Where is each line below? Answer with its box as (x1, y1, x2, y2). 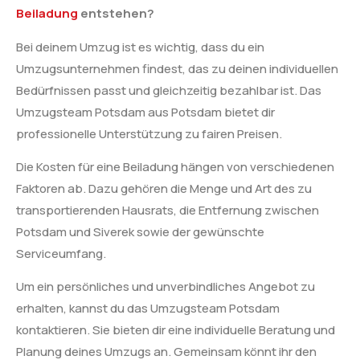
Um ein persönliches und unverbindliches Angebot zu (16, 278, 315, 296)
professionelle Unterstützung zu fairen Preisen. (16, 125, 282, 142)
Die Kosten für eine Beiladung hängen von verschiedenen (16, 158, 334, 176)
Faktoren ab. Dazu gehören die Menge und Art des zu (16, 180, 312, 198)
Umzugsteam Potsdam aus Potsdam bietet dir (16, 103, 275, 121)
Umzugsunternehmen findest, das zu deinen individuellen (16, 59, 338, 77)
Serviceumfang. (16, 245, 106, 263)
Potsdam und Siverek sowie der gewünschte (16, 223, 264, 241)
